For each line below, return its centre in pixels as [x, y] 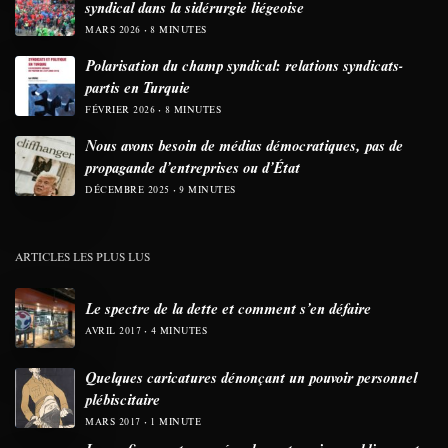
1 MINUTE [175, 422]
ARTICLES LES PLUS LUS [82, 257]
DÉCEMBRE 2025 [127, 190]
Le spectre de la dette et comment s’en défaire [228, 308]
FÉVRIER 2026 [120, 110]
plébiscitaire [122, 399]
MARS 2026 [113, 30]
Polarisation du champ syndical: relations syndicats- [244, 65]
